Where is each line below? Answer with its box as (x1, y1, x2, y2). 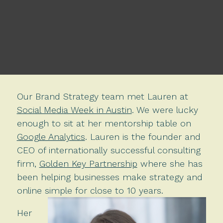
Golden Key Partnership (39, 158, 137, 169)
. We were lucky (131, 104, 198, 115)
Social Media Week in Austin (16, 104, 132, 115)
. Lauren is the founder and (85, 131, 201, 142)
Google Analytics (16, 131, 85, 142)
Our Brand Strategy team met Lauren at (16, 91, 188, 102)
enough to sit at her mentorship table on (16, 117, 191, 128)
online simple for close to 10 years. (16, 185, 163, 196)
